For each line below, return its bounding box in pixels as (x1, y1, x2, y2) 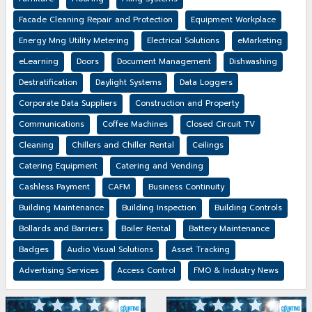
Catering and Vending (116, 160, 203, 173)
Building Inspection (122, 202, 196, 214)
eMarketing (237, 35, 282, 47)
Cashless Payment (19, 181, 90, 194)
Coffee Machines (102, 118, 168, 131)
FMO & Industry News (194, 265, 279, 277)
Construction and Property (135, 97, 239, 110)
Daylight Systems (95, 77, 162, 89)
